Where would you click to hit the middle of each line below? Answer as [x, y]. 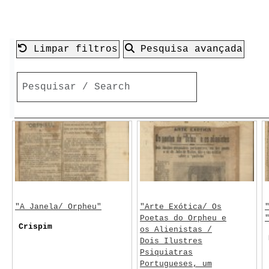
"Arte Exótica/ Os [181, 207]
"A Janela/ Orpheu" [58, 207]
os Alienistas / [176, 230]
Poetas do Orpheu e [183, 218]
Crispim [35, 227]
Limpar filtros [73, 49]
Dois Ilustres [171, 241]
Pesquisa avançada [189, 49]
